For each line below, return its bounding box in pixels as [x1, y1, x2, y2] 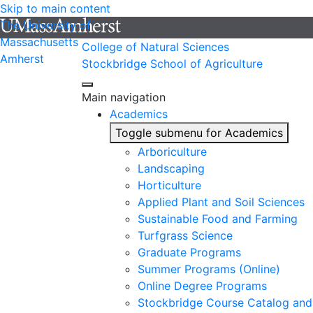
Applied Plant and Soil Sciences [138, 195, 305, 209]
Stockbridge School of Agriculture [82, 57, 263, 71]
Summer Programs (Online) [138, 262, 280, 276]
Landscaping [138, 161, 205, 175]
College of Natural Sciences [82, 40, 229, 54]
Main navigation [82, 90, 166, 104]
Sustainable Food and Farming [138, 212, 298, 226]
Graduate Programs [138, 245, 241, 259]
